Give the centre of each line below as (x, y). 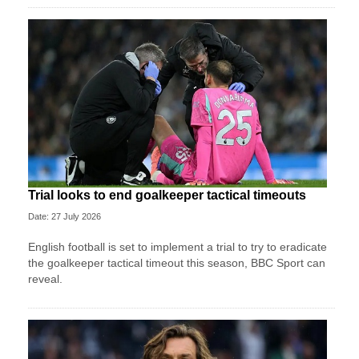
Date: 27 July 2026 (65, 217)
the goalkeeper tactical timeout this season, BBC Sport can (177, 263)
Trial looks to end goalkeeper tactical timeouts (167, 196)
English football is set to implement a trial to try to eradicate (177, 247)
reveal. (45, 279)
